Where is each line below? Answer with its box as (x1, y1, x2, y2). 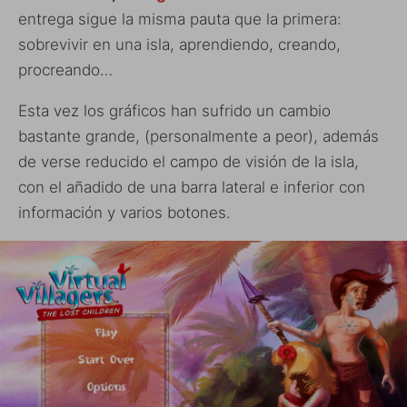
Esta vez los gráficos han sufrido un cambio (18, 101, 331, 120)
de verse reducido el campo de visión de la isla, (18, 152, 359, 171)
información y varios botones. (18, 203, 231, 222)
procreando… (18, 60, 113, 79)
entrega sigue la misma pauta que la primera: (18, 9, 342, 28)
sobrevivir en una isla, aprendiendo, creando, (18, 35, 341, 54)
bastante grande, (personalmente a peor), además (18, 126, 379, 145)
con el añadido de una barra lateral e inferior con (18, 177, 365, 196)
